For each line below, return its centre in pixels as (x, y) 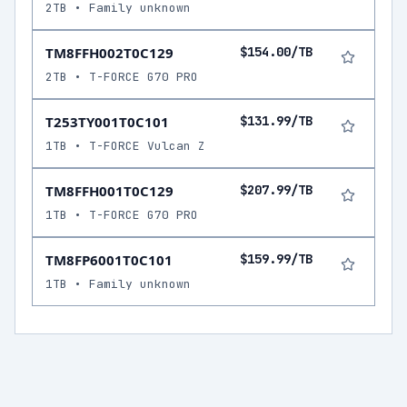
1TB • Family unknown (118, 284)
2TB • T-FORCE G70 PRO (122, 77)
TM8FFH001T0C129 (109, 191)
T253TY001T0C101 (107, 122)
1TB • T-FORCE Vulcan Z (125, 146)
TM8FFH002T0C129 (109, 53)
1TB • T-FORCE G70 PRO (122, 215)
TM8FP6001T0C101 (109, 260)
